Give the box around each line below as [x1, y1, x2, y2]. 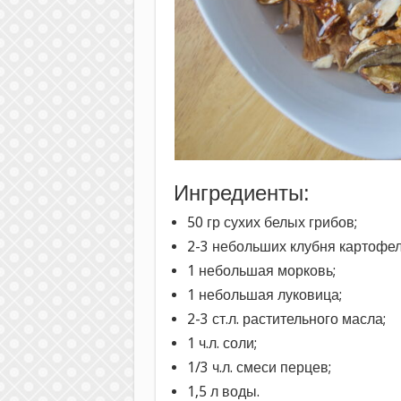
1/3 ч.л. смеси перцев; [186, 358, 331, 376]
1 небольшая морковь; [186, 261, 336, 279]
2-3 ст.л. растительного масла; [186, 310, 386, 328]
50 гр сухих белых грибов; [186, 213, 357, 231]
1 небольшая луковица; [186, 286, 342, 303]
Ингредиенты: [173, 180, 310, 205]
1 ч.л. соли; [186, 334, 257, 352]
